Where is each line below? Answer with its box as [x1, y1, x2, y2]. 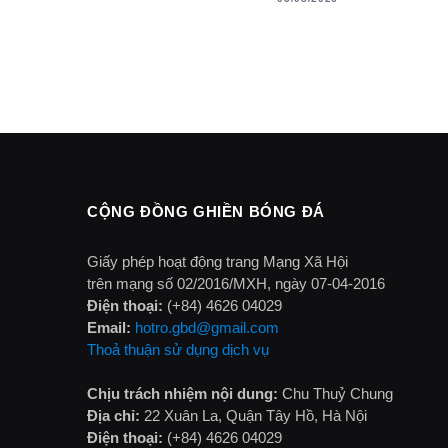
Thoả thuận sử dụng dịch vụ [87, 341, 269, 359]
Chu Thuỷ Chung [278, 385, 393, 403]
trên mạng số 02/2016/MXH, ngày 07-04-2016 [87, 275, 385, 293]
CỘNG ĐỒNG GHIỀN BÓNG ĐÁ [87, 203, 325, 221]
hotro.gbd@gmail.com [135, 319, 279, 337]
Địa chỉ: [87, 407, 140, 425]
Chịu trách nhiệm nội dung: [87, 385, 278, 403]
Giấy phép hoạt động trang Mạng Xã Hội [87, 253, 348, 271]
